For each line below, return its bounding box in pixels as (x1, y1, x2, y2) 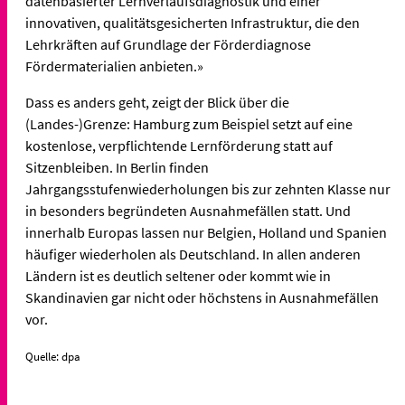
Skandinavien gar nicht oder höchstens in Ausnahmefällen (25, 287, 379, 306)
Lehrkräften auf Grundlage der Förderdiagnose (25, 34, 311, 53)
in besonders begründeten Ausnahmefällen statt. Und (25, 201, 351, 220)
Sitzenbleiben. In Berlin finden (25, 157, 209, 176)
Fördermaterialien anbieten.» (25, 56, 206, 75)
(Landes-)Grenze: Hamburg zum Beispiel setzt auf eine (25, 114, 353, 133)
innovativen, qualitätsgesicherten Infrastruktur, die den (25, 13, 360, 32)
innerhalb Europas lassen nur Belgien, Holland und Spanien (25, 222, 387, 241)
